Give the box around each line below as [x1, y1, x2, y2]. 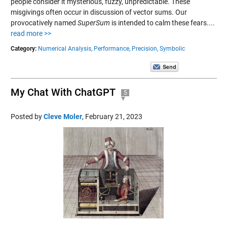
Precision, [131, 45, 158, 52]
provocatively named [10, 18, 78, 27]
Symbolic [159, 45, 185, 52]
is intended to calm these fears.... [109, 18, 215, 27]
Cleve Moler [43, 112, 82, 121]
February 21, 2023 [85, 112, 142, 121]
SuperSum [77, 18, 110, 27]
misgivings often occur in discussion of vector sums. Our [10, 8, 187, 16]
